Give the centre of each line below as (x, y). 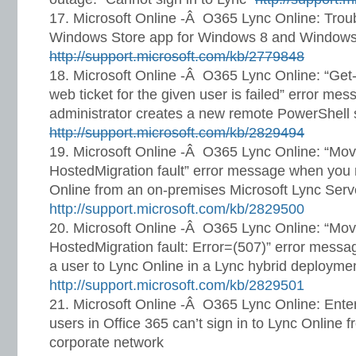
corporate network (106, 342)
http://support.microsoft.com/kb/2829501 (177, 285)
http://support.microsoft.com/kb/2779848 (177, 56)
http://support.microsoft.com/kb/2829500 (177, 209)
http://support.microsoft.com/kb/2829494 (177, 133)
